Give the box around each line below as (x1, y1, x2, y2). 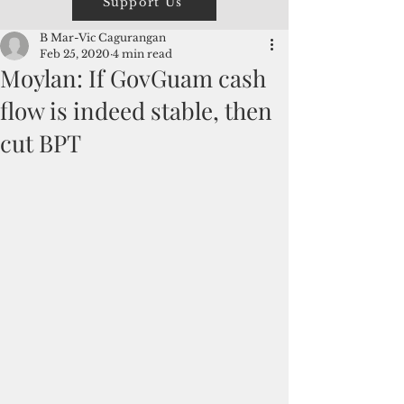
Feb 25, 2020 (40, 47, 110, 60)
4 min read (113, 47, 172, 60)
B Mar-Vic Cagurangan (40, 31, 166, 44)
